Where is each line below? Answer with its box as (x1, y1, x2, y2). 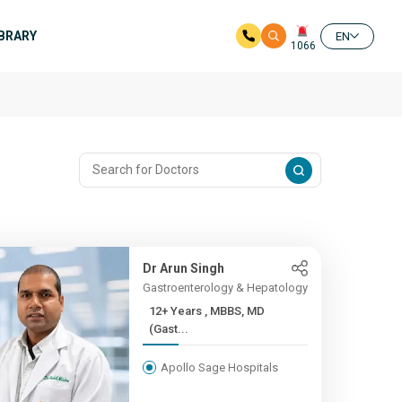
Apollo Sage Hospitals (160, 361, 278, 374)
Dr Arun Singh (142, 261, 224, 275)
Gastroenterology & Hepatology (142, 281, 308, 294)
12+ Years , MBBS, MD (148, 304, 205, 318)
